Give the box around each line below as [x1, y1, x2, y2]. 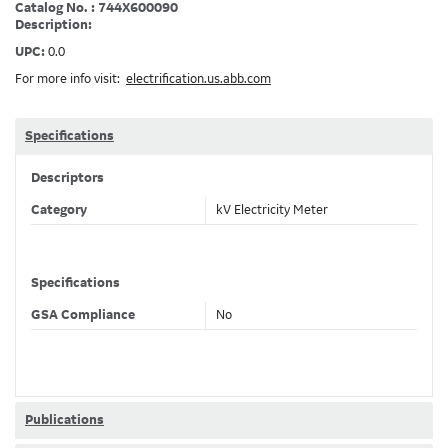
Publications [25, 413, 104, 427]
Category [31, 203, 87, 217]
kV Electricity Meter [216, 203, 328, 217]
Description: [15, 18, 95, 32]
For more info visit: [15, 72, 126, 86]
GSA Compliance [31, 308, 135, 322]
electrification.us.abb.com [126, 72, 271, 86]
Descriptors [31, 171, 104, 185]
